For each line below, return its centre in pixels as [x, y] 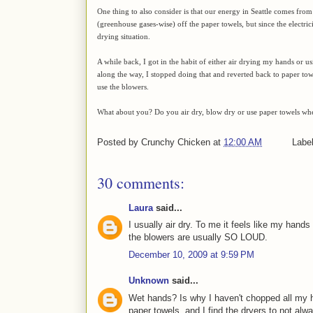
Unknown [149, 281]
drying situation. [124, 36]
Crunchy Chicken [176, 142]
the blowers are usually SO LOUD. [198, 238]
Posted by [119, 142]
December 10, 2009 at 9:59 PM [191, 254]
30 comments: [141, 182]
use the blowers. [123, 86]
